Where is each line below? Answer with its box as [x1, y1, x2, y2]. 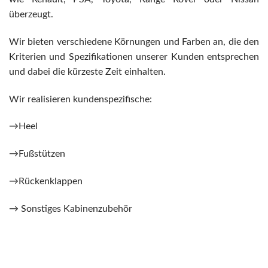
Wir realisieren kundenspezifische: [9, 94, 152, 104]
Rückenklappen [19, 176, 83, 186]
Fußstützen [19, 149, 65, 159]
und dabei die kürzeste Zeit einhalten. [9, 66, 166, 77]
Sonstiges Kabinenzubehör [21, 203, 132, 214]
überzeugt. [9, 10, 53, 19]
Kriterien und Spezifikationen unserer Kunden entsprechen [9, 51, 259, 62]
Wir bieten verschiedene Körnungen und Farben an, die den [9, 36, 259, 47]
